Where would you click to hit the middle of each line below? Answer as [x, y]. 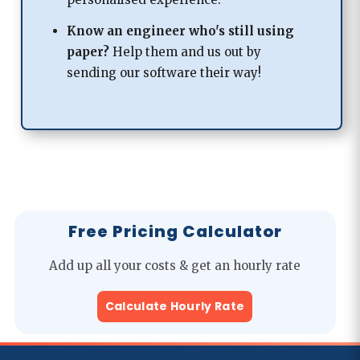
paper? [88, 51]
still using [261, 31]
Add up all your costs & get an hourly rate [175, 265]
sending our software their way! [164, 72]
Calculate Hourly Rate [175, 306]
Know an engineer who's [147, 31]
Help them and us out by [185, 51]
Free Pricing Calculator [175, 231]
